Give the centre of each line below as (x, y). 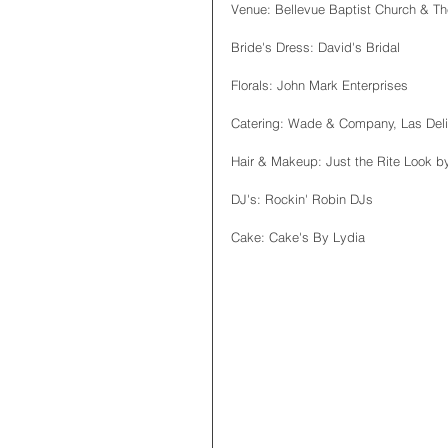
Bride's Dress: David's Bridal (315, 47)
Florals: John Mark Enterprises (319, 85)
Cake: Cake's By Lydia (298, 237)
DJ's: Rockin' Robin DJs (302, 199)
